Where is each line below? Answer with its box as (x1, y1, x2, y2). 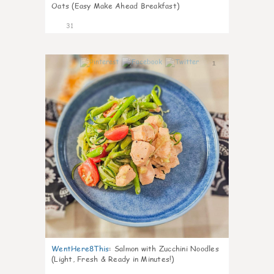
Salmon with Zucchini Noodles (114, 243, 219, 254)
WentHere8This (51, 243, 109, 254)
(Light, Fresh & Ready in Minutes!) (51, 254, 174, 264)
